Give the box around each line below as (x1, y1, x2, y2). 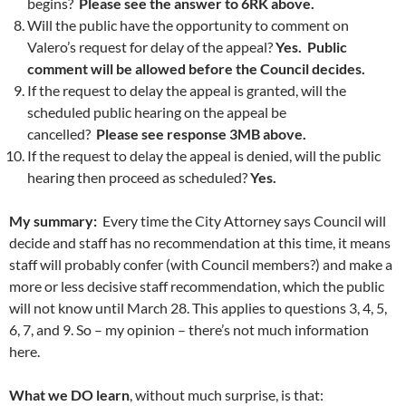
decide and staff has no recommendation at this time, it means (9, 233, 391, 251)
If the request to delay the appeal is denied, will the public (27, 146, 381, 164)
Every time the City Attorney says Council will (102, 211, 386, 229)
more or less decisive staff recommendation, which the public (9, 276, 384, 295)
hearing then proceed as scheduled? (27, 168, 250, 186)
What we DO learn (9, 385, 130, 403)
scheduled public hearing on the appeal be (27, 102, 286, 121)
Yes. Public (275, 37, 347, 55)
